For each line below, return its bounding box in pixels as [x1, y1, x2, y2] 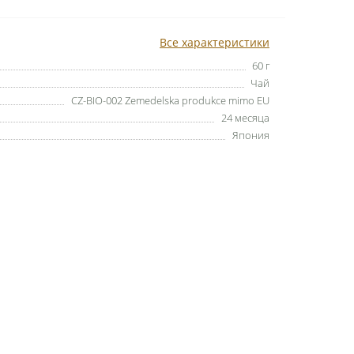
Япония [232, 127, 269, 142]
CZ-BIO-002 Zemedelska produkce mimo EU [71, 92, 269, 107]
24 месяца [221, 110, 269, 125]
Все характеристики [160, 34, 269, 50]
